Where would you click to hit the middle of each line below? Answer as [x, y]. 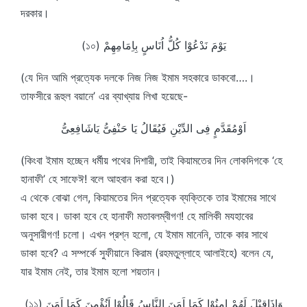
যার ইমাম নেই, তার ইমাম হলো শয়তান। [91, 271]
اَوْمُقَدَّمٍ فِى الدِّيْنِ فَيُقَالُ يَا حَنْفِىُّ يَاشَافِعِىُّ [153, 128]
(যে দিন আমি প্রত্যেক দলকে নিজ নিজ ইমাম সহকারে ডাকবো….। [138, 77]
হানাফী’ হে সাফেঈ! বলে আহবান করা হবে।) [98, 179]
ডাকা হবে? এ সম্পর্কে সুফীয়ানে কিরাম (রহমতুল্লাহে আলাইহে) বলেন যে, [147, 253]
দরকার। [35, 13]
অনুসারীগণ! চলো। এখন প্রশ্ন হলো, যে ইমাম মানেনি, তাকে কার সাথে [144, 234]
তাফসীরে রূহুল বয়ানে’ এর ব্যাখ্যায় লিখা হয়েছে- [104, 96]
